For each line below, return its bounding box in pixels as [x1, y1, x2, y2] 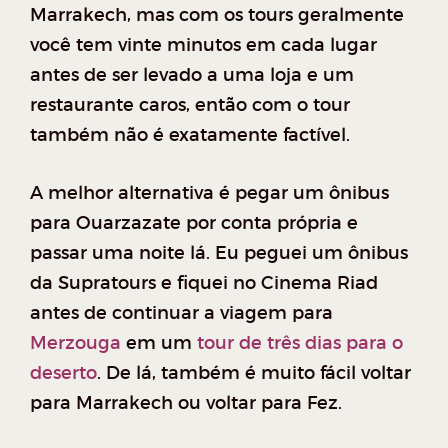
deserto [30, 361, 97, 384]
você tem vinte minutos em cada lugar [30, 33, 377, 56]
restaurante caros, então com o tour [30, 93, 350, 116]
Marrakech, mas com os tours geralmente [30, 3, 404, 26]
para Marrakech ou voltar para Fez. [30, 391, 342, 414]
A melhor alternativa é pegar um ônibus [30, 181, 389, 204]
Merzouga [30, 331, 121, 354]
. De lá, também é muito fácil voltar [97, 361, 411, 384]
